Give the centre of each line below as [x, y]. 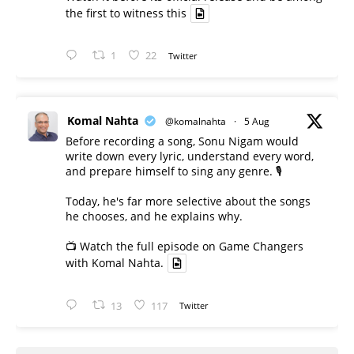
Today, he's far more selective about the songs [188, 201]
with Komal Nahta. [115, 263]
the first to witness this [126, 13]
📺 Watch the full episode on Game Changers [185, 247]
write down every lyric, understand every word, [190, 156]
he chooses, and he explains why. [154, 217]
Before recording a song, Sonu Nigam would [182, 141]
